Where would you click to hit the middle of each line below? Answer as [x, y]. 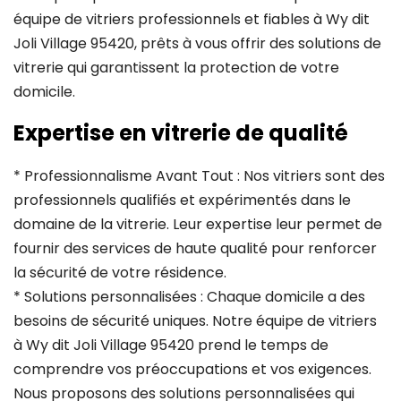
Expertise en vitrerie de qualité [181, 133]
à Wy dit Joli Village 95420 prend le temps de [171, 346]
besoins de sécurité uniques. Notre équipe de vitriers [195, 321]
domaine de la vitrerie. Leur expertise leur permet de [198, 225]
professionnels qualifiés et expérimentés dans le [182, 200]
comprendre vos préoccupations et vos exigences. [192, 370]
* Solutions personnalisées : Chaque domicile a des [189, 297]
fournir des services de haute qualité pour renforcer [195, 249]
